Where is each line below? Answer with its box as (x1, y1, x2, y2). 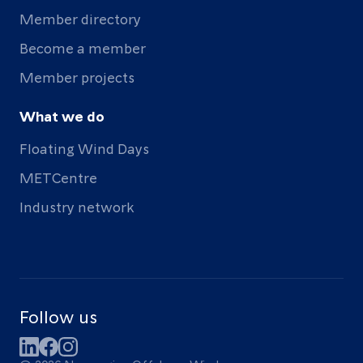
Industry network (19, 197, 134, 216)
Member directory (19, 9, 141, 28)
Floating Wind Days (19, 139, 149, 158)
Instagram (58, 336, 126, 356)
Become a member (19, 38, 146, 58)
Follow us (19, 305, 97, 328)
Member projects (19, 67, 135, 87)
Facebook (38, 336, 101, 356)
